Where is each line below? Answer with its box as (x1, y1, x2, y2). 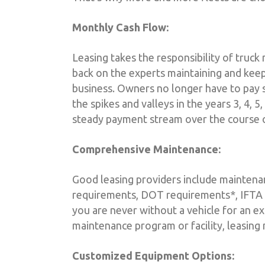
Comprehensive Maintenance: (72, 143, 221, 155)
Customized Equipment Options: (72, 249, 234, 261)
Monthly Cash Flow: (72, 21, 169, 33)
